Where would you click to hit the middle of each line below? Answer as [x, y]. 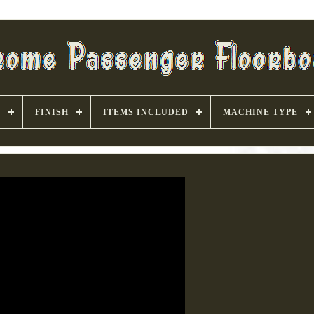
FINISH [52, 112]
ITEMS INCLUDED [145, 112]
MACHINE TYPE [260, 112]
